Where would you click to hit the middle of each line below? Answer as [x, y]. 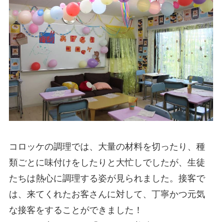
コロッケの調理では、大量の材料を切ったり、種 [107, 146]
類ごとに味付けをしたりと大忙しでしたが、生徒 [107, 162]
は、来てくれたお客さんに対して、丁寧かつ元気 [107, 194]
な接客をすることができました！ [76, 210]
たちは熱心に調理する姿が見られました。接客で [107, 178]
